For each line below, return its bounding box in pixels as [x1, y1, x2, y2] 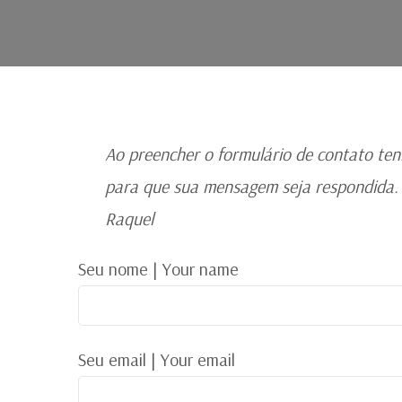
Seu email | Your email [78, 348, 235, 371]
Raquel [105, 207, 153, 230]
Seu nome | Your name [78, 258, 239, 280]
